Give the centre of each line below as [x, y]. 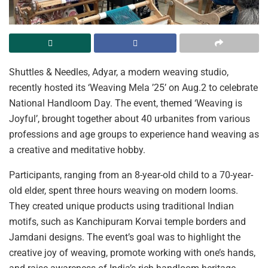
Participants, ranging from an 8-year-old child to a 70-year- [131, 175]
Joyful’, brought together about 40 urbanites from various [130, 118]
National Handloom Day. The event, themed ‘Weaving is [126, 103]
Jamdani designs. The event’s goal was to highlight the [125, 237]
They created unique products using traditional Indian [121, 206]
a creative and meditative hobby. [77, 150]
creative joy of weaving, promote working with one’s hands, [132, 252]
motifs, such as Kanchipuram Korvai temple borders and [127, 221]
